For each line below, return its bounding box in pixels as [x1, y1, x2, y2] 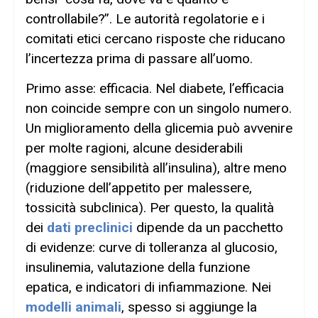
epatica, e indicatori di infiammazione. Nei [26, 279, 271, 296]
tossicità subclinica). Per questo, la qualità [26, 199, 274, 216]
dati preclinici [47, 219, 133, 236]
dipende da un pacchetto [133, 219, 283, 236]
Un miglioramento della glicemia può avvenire [26, 120, 292, 137]
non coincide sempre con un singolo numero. [26, 100, 292, 117]
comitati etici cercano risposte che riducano [26, 30, 285, 47]
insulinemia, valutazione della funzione [26, 259, 250, 276]
